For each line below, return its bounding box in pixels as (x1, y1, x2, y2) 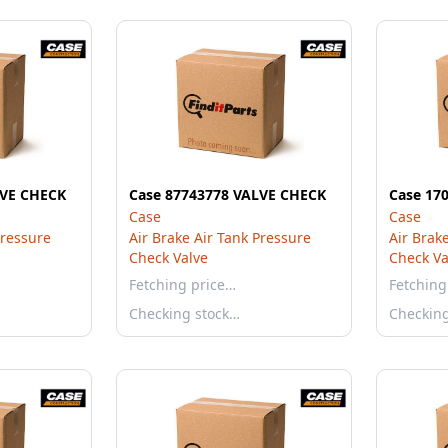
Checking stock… (129, 304, 240, 323)
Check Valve (129, 248, 208, 267)
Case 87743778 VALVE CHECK (129, 185, 326, 204)
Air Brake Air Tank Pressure (129, 228, 311, 247)
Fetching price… (129, 275, 236, 294)
